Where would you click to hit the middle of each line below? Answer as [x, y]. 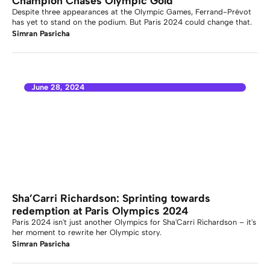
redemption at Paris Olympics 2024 [100, 211]
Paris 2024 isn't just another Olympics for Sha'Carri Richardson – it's [134, 222]
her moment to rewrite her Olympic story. [87, 232]
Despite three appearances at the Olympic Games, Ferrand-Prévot [132, 12]
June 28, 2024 [58, 87]
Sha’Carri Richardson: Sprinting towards [111, 198]
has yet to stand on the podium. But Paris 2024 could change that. [132, 22]
